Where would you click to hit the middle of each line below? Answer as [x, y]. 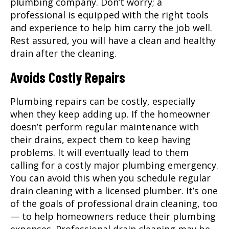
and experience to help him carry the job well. [111, 27]
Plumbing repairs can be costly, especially [103, 101]
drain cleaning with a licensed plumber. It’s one [114, 190]
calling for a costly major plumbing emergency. [114, 165]
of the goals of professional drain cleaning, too [114, 203]
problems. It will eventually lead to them [99, 152]
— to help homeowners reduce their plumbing [113, 216]
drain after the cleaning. [63, 53]
